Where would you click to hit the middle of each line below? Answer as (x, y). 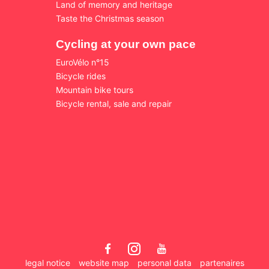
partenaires (222, 262)
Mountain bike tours (95, 89)
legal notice (47, 262)
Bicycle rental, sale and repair (114, 103)
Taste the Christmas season (110, 18)
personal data (164, 262)
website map (104, 262)
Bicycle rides (81, 76)
